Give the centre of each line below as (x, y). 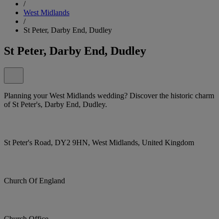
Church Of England (34, 180)
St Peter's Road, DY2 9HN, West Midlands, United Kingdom (99, 142)
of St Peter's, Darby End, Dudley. (55, 104)
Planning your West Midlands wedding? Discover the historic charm (109, 95)
